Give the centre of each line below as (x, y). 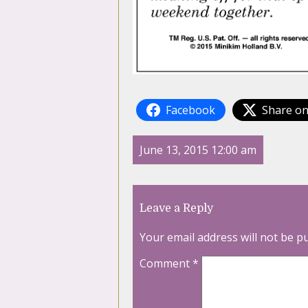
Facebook (190, 110)
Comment (166, 263)
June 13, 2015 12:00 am (198, 150)
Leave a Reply (176, 208)
